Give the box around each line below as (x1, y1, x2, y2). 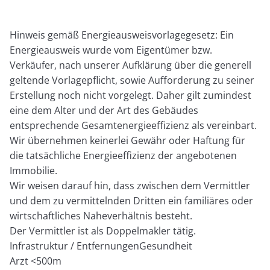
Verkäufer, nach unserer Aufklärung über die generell (10, 58, 252, 72)
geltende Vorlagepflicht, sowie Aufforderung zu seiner (10, 73, 255, 87)
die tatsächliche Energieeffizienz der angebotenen (10, 148, 237, 162)
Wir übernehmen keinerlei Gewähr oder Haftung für (10, 133, 246, 147)
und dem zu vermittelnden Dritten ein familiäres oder (10, 193, 254, 207)
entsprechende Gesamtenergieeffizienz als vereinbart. (10, 118, 257, 132)
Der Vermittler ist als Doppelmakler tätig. (10, 224, 196, 237)
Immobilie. (10, 163, 58, 177)
